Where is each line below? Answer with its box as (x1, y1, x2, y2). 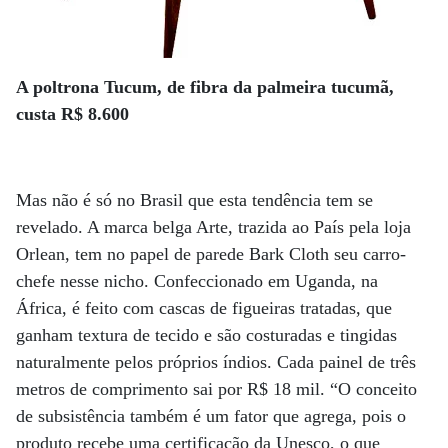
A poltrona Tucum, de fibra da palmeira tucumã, (16, 76, 394, 97)
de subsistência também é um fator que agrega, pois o (16, 405, 406, 426)
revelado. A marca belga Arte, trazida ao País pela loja (16, 216, 411, 237)
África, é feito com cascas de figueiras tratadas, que (16, 297, 392, 318)
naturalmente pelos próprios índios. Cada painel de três (16, 351, 416, 372)
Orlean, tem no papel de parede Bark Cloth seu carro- (16, 243, 406, 264)
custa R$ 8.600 (16, 103, 134, 124)
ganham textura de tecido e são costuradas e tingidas (16, 324, 397, 345)
